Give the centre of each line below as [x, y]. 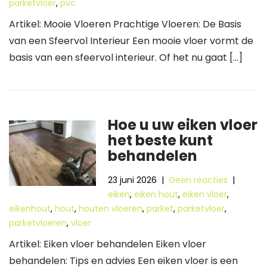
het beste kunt [161, 140]
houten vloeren [111, 209]
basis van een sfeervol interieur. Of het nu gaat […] [126, 58]
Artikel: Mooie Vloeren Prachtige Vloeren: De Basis [125, 24]
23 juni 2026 [133, 180]
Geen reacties [198, 180]
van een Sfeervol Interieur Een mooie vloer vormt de [131, 41]
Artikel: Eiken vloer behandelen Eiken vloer [108, 244]
